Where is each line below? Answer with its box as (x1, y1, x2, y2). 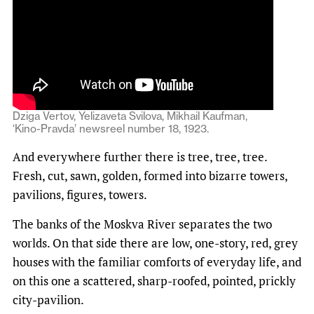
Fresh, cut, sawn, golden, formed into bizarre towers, (13, 168, 287, 184)
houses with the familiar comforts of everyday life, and (13, 254, 301, 271)
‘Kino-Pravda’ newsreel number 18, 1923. (13, 122, 209, 136)
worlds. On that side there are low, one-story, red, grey (13, 235, 298, 252)
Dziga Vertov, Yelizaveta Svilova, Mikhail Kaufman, (13, 109, 247, 123)
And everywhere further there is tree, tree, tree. (13, 149, 267, 165)
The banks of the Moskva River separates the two (13, 216, 272, 233)
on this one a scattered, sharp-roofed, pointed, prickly (13, 273, 296, 289)
